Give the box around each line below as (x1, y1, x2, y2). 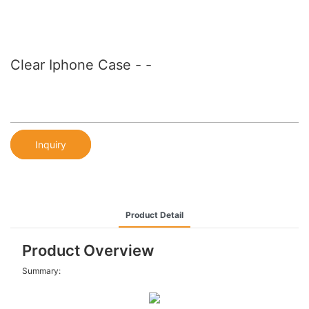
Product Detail (126, 209, 183, 220)
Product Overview (21, 241, 154, 259)
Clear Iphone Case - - (10, 57, 152, 73)
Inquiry (35, 138, 66, 150)
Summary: (21, 266, 61, 277)
